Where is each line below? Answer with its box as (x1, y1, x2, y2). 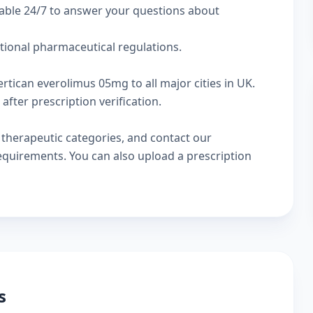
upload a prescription (138, 148, 252, 163)
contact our (150, 130, 212, 145)
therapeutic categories (1, 130, 122, 145)
